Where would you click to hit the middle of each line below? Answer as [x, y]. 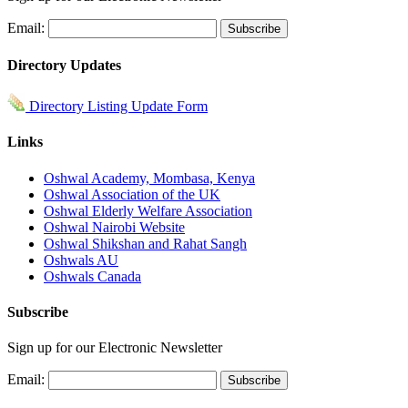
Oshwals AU [81, 260]
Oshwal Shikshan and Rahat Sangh [145, 243]
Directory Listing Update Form [117, 107]
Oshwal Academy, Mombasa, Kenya [149, 178]
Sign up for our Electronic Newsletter [115, 348]
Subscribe [38, 311]
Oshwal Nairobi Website [114, 227]
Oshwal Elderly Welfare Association [148, 210]
